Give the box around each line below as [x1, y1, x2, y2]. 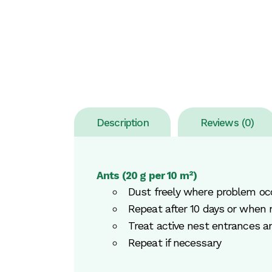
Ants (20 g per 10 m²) [97, 169, 197, 182]
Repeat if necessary [128, 236, 221, 249]
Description [97, 117, 149, 129]
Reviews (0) [200, 117, 254, 129]
